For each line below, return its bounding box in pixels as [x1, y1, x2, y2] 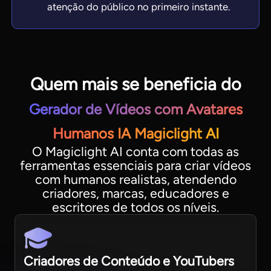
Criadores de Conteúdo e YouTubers [24, 253, 235, 269]
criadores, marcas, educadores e [42, 186, 229, 201]
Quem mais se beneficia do [30, 74, 241, 95]
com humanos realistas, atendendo [34, 172, 237, 188]
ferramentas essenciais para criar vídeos [20, 158, 251, 174]
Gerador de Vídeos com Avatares [28, 100, 243, 119]
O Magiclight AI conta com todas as [32, 144, 239, 160]
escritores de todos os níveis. [52, 200, 219, 215]
